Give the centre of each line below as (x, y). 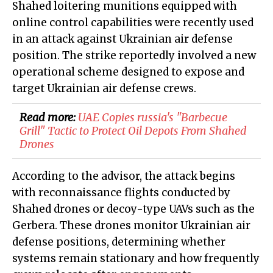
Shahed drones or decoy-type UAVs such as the (133, 209)
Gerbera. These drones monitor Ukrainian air (131, 226)
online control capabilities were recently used (133, 23)
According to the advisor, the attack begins (124, 176)
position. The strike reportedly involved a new (134, 56)
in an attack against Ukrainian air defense (122, 39)
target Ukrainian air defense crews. (104, 89)
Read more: (49, 118)
